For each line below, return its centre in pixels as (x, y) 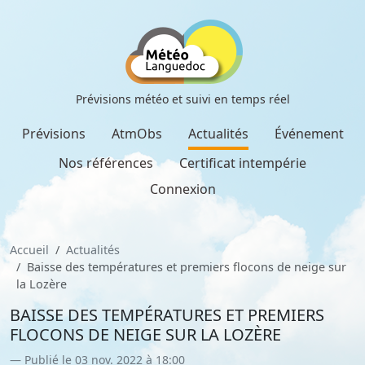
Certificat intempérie (243, 163)
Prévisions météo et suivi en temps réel (182, 99)
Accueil (29, 250)
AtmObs (136, 134)
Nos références (106, 163)
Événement (309, 134)
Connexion (182, 189)
